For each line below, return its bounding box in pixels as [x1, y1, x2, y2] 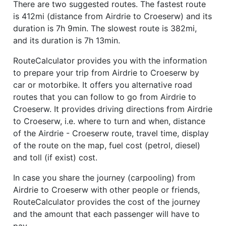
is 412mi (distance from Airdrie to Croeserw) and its [13, 11, 212, 21]
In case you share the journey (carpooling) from [13, 172, 195, 183]
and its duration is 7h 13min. [13, 35, 120, 45]
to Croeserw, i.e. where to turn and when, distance [13, 116, 205, 126]
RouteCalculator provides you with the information [13, 55, 207, 66]
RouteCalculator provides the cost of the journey [13, 196, 200, 207]
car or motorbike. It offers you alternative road [13, 79, 192, 90]
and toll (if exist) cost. [13, 152, 97, 162]
